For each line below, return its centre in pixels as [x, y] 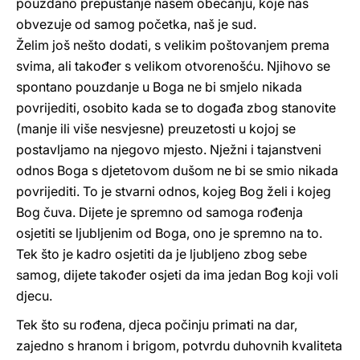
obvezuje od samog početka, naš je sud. [136, 24]
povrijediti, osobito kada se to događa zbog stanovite [176, 108]
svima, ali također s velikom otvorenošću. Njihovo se [173, 66]
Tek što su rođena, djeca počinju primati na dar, [157, 325]
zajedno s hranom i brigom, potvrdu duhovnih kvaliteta [179, 346]
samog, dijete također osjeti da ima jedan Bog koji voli [177, 275]
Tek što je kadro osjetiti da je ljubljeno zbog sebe [162, 254]
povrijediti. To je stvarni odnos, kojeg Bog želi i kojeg [174, 191]
